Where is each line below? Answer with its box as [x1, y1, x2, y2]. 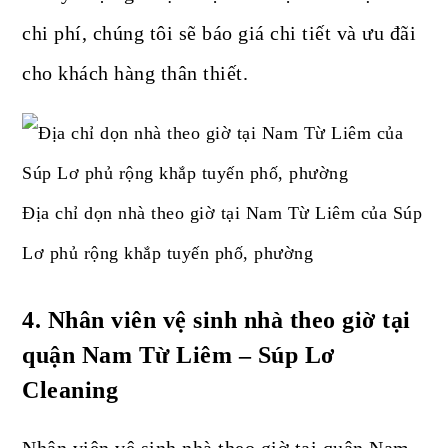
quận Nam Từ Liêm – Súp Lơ [22, 342, 335, 369]
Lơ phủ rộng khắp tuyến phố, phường [22, 243, 314, 264]
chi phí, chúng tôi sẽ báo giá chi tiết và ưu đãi [22, 22, 417, 45]
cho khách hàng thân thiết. [22, 62, 249, 85]
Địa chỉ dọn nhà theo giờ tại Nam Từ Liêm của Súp [22, 203, 423, 224]
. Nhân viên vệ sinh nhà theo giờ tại [34, 307, 411, 334]
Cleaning [22, 377, 119, 404]
